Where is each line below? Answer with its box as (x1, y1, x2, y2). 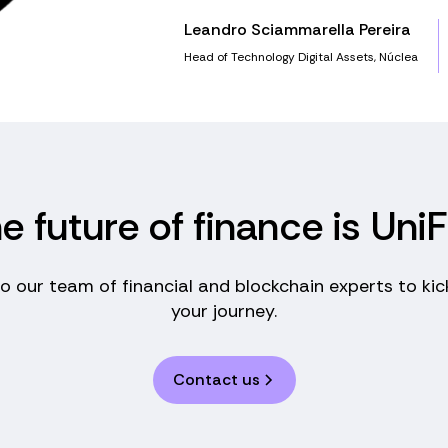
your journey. (171, 299, 277, 324)
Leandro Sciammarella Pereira (184, 18, 412, 40)
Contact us (172, 369, 260, 391)
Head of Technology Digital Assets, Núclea (184, 48, 419, 65)
